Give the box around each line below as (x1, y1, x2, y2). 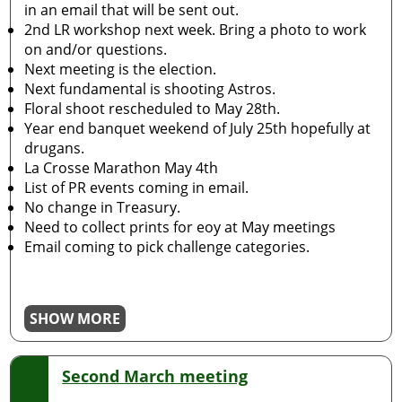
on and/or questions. (24, 39, 168, 59)
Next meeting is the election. (24, 59, 217, 79)
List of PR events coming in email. (24, 178, 249, 197)
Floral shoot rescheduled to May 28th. (24, 99, 281, 118)
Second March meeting (62, 365, 249, 387)
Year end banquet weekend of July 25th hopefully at (24, 118, 371, 138)
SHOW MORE (30, 309, 121, 328)
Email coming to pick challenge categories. (24, 237, 310, 257)
